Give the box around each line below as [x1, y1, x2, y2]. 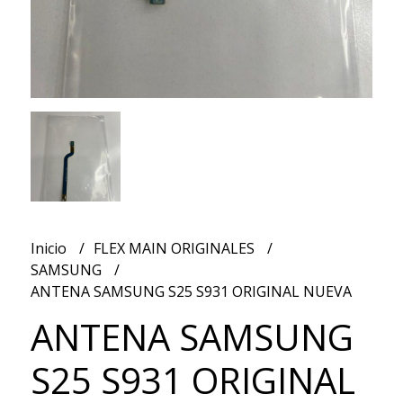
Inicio [30, 237, 70, 258]
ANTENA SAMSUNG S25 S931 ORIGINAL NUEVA [30, 281, 352, 301]
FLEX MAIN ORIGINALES [93, 237, 258, 258]
